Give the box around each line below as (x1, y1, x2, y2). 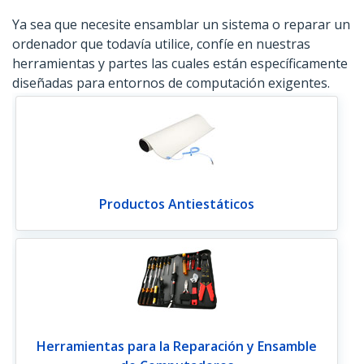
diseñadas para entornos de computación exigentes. (12, 74, 330, 93)
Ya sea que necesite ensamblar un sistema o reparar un (12, 15, 350, 34)
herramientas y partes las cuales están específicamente (12, 54, 348, 73)
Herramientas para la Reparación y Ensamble (37, 336, 318, 355)
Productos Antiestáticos (99, 195, 255, 214)
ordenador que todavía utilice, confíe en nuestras (12, 35, 310, 54)
